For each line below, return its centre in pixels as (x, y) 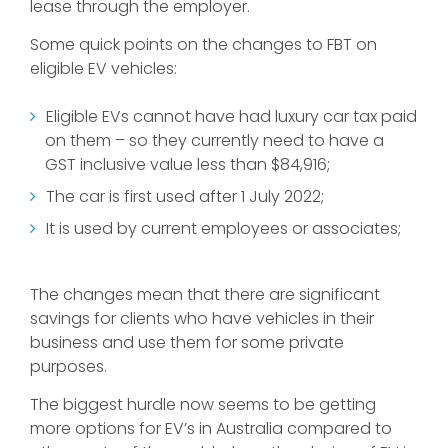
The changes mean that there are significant (205, 294)
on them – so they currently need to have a (214, 140)
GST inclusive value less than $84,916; (187, 164)
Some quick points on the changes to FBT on (203, 44)
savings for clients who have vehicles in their (202, 318)
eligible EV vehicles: (103, 68)
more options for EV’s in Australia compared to (211, 428)
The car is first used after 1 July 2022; (185, 196)
